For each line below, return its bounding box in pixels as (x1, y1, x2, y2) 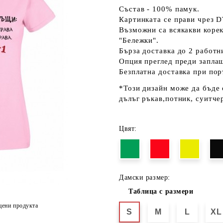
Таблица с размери (128, 188, 194, 195)
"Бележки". (119, 36, 159, 44)
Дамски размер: (119, 174, 170, 181)
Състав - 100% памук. (119, 5, 200, 13)
